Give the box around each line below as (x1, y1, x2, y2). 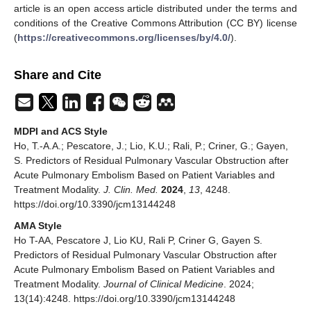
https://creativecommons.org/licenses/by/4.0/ (17, 32, 230, 44)
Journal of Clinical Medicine (103, 278, 224, 290)
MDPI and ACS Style (14, 126, 108, 137)
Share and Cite (14, 68, 101, 83)
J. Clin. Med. (103, 184, 158, 196)
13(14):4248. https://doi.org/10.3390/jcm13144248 (14, 293, 235, 305)
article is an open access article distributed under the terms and (14, 3, 297, 15)
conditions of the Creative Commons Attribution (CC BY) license (14, 17, 297, 29)
